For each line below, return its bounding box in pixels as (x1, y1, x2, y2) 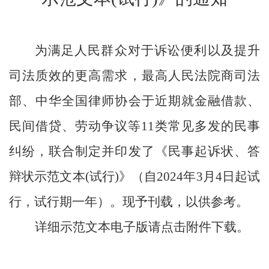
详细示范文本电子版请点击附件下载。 (34, 219, 249, 234)
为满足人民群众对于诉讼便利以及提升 (34, 43, 260, 58)
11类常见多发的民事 (141, 118, 260, 133)
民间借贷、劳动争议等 (9, 118, 141, 133)
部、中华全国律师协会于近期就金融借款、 (9, 93, 260, 108)
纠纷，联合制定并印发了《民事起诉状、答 (9, 144, 260, 159)
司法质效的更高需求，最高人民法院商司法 (9, 68, 260, 83)
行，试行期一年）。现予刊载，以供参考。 (9, 194, 249, 209)
